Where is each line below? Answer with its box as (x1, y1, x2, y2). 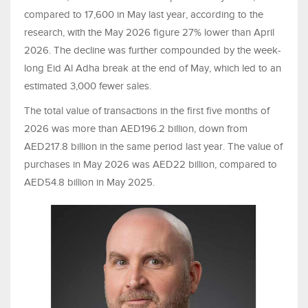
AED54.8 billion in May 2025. (24, 177, 157, 188)
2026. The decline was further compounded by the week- (24, 45, 281, 56)
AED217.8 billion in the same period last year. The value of (24, 141, 283, 153)
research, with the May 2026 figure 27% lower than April (24, 27, 274, 38)
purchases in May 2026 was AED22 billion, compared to (24, 159, 277, 170)
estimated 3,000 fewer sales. (24, 80, 154, 92)
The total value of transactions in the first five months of (24, 105, 269, 117)
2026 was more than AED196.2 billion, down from (24, 123, 247, 135)
